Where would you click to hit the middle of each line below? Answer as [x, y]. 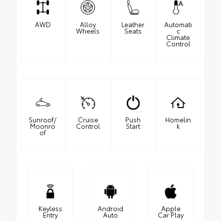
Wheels [88, 30]
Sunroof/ [43, 119]
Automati [178, 24]
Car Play [171, 214]
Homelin [178, 119]
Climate [178, 37]
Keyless [50, 208]
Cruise [88, 119]
